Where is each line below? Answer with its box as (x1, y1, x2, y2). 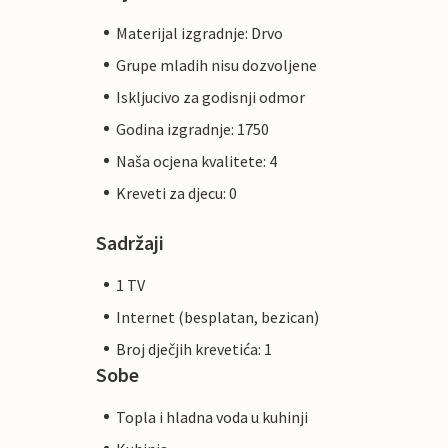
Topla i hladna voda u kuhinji (116, 406, 308, 427)
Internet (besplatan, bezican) (116, 306, 319, 327)
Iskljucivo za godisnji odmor (116, 86, 305, 107)
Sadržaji (96, 229, 164, 255)
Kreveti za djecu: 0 (116, 182, 237, 203)
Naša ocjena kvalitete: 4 (116, 150, 277, 171)
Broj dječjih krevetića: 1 (116, 338, 272, 359)
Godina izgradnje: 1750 (116, 118, 269, 139)
